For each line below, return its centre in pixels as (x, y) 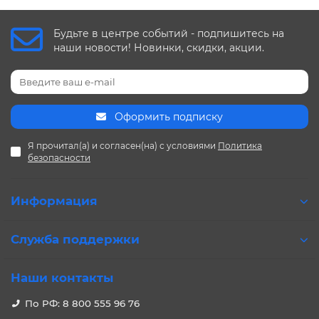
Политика (240, 146)
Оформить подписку (169, 117)
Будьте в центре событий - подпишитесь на (169, 33)
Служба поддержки (75, 239)
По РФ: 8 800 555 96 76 (82, 303)
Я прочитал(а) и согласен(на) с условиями (123, 146)
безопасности (59, 158)
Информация (54, 201)
